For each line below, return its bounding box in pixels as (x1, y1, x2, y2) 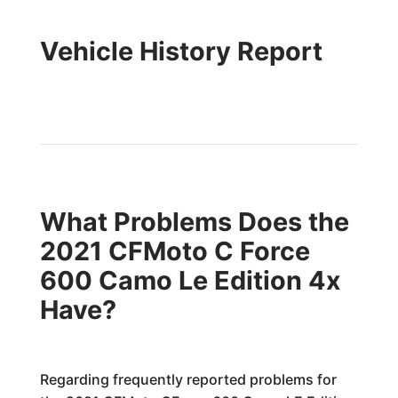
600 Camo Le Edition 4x (39, 265, 341, 296)
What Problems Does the (39, 206, 349, 237)
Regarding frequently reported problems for (39, 370, 337, 388)
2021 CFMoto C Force (39, 235, 310, 267)
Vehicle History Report (39, 36, 322, 67)
